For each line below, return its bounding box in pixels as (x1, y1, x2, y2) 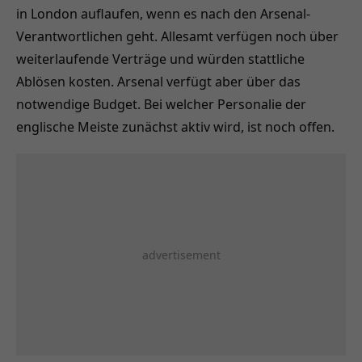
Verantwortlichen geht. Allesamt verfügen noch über (16, 27, 339, 45)
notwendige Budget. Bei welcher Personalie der (16, 95, 306, 113)
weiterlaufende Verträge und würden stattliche (16, 49, 305, 68)
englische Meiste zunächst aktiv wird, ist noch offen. (16, 117, 335, 136)
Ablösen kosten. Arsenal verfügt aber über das (16, 72, 301, 90)
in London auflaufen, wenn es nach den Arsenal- (16, 4, 310, 23)
